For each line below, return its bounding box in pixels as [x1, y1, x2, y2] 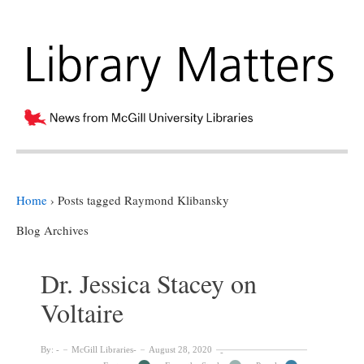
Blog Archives [16, 221, 89, 238]
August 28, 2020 [149, 344, 212, 354]
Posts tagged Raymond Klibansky [58, 191, 229, 208]
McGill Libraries [71, 344, 133, 354]
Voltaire [41, 294, 123, 330]
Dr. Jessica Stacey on [41, 265, 257, 301]
